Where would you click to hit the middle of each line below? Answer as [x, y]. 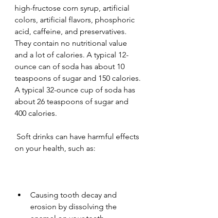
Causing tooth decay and [73, 195]
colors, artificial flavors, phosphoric [75, 19]
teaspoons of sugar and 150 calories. [78, 78]
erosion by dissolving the [73, 206]
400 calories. [36, 113]
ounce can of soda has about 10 [70, 66]
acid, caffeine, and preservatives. [71, 31]
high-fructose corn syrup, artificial [72, 8]
